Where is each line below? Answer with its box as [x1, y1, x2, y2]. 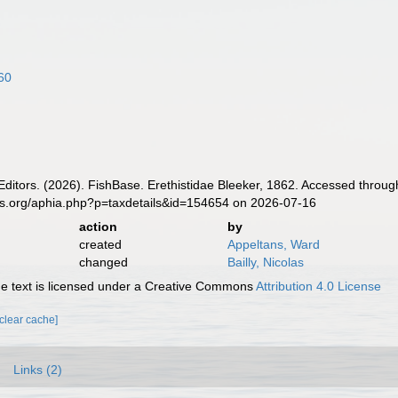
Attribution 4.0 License [256, 279, 382, 293]
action [78, 219, 117, 234]
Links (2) [13, 362, 62, 377]
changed [78, 255, 128, 269]
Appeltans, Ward [227, 237, 320, 251]
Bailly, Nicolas [227, 255, 304, 269]
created [78, 237, 122, 251]
